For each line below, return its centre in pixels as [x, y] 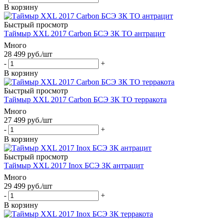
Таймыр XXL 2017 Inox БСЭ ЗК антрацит [74, 165]
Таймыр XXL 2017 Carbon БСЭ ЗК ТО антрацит [85, 33]
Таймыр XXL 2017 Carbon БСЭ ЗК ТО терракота [85, 99]
